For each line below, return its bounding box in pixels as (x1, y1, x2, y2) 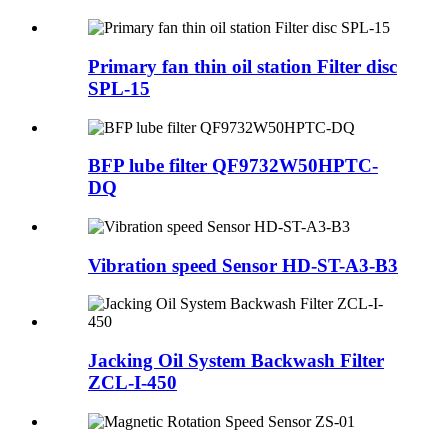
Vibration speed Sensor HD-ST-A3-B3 (88, 254, 398, 276)
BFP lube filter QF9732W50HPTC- (88, 155, 378, 177)
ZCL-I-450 (88, 372, 177, 394)
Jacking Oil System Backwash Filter (88, 350, 384, 372)
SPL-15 (88, 77, 150, 99)
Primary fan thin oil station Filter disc (88, 55, 397, 77)
